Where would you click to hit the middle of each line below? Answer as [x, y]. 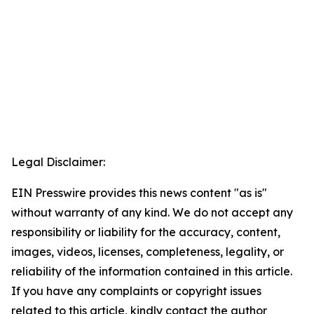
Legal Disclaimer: [58, 162]
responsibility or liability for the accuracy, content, [146, 232]
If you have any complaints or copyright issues [136, 291]
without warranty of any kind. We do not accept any [152, 213]
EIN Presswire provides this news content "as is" [139, 193]
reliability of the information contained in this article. [152, 272]
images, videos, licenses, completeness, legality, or [148, 252]
